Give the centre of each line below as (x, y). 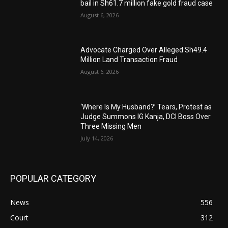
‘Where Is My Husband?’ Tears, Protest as (146, 107)
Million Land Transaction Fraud (129, 60)
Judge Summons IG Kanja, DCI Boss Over (146, 117)
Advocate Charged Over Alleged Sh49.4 (144, 50)
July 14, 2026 (97, 138)
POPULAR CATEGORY (53, 178)
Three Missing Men (111, 126)
